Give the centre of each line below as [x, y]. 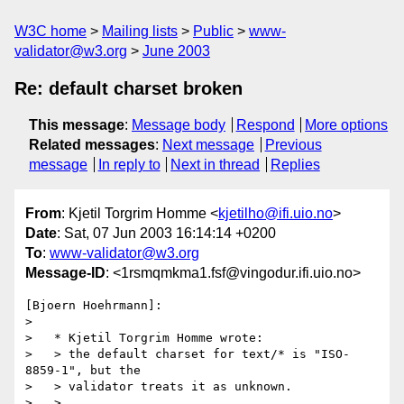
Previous [293, 145]
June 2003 [176, 51]
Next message [208, 145]
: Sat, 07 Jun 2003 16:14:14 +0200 [166, 234]
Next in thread [216, 165]
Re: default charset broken [129, 88]
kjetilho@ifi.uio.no [275, 214]
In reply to [129, 165]
